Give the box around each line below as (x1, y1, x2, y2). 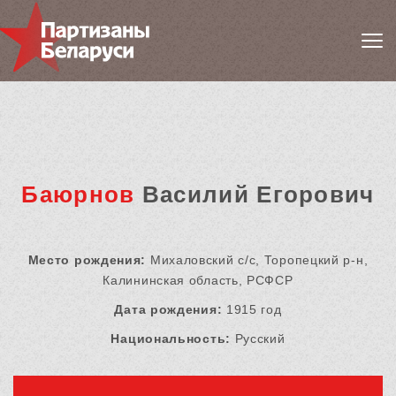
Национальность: (110, 331, 231, 346)
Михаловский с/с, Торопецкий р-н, (146, 253, 369, 268)
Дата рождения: (114, 302, 223, 317)
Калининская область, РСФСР (103, 273, 293, 288)
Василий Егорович (134, 181, 375, 209)
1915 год (222, 302, 282, 317)
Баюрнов (21, 181, 135, 209)
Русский (230, 331, 286, 346)
